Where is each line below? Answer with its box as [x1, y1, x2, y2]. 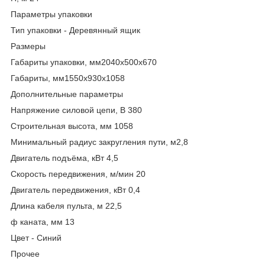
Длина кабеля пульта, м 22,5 [11, 201, 122, 211]
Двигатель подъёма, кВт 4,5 [11, 153, 118, 163]
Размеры [11, 41, 46, 51]
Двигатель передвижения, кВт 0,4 [11, 185, 140, 195]
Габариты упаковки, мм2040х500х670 [11, 57, 157, 67]
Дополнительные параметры [11, 89, 123, 99]
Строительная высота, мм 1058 [11, 121, 133, 131]
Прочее [11, 248, 40, 258]
